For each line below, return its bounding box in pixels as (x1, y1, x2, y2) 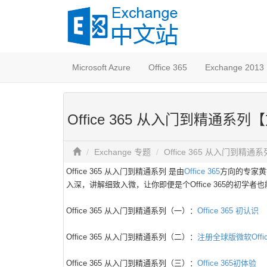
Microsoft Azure (72, 63, 131, 72)
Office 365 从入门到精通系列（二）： (66, 232, 197, 241)
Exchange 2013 (205, 63, 264, 72)
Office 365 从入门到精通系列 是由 (66, 167, 184, 176)
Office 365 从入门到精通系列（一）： (66, 206, 197, 215)
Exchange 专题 (94, 147, 151, 157)
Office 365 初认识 (197, 206, 259, 215)
